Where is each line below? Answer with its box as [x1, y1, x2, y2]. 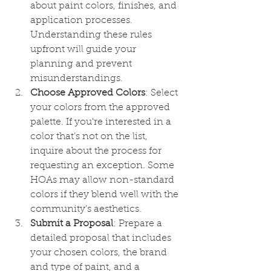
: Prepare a [113, 219, 165, 229]
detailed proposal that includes [30, 233, 174, 243]
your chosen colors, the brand [30, 248, 169, 258]
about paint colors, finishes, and [30, 1, 179, 11]
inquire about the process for [30, 146, 164, 156]
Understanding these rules [30, 30, 154, 40]
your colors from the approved [30, 103, 172, 113]
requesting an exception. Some [30, 161, 177, 171]
